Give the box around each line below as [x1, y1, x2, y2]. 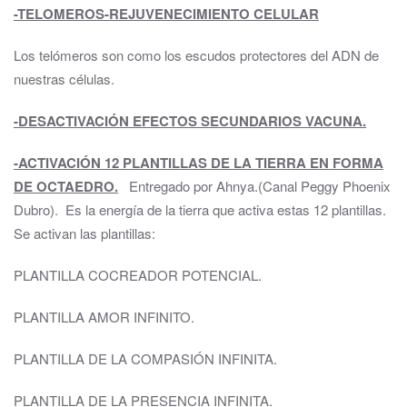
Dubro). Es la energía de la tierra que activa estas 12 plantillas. [14, 200, 386, 219]
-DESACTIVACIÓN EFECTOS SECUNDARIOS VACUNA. [14, 111, 366, 131]
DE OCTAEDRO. [14, 176, 118, 196]
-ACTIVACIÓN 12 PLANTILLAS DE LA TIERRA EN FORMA [14, 153, 383, 173]
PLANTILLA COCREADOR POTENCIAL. [14, 265, 262, 284]
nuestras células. [14, 69, 114, 88]
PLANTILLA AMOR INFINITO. [14, 307, 194, 326]
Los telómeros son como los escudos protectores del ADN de [14, 45, 379, 65]
